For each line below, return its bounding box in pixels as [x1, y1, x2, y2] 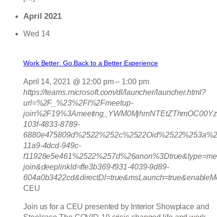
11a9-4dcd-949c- [23, 141, 81, 150]
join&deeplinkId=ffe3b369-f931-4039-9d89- [23, 162, 169, 171]
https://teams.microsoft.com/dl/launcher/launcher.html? [23, 88, 206, 96]
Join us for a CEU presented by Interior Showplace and [23, 202, 209, 211]
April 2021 [23, 12, 62, 21]
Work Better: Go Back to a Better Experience [23, 59, 158, 67]
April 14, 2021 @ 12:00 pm [23, 77, 114, 86]
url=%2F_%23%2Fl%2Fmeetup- [23, 98, 133, 107]
